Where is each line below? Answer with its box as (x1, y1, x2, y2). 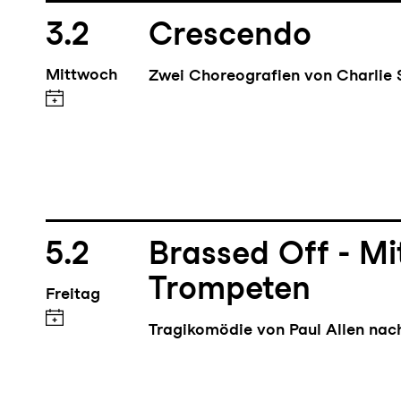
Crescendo (149, 17, 312, 56)
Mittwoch (45, 67, 117, 87)
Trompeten (149, 270, 311, 310)
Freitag (45, 286, 100, 305)
